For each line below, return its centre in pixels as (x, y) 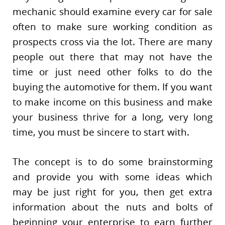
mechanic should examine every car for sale (113, 12)
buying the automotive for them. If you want (113, 87)
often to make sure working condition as (113, 27)
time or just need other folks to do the (113, 72)
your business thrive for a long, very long (113, 117)
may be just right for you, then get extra (113, 192)
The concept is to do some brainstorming (113, 161)
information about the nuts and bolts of (113, 207)
